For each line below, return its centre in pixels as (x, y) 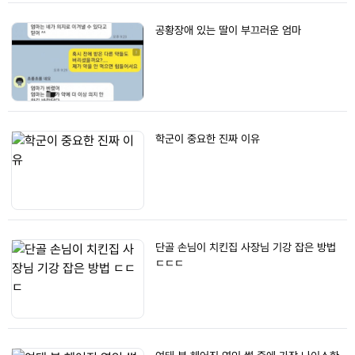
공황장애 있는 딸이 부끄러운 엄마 (228, 30)
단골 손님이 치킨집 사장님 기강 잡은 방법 (246, 247)
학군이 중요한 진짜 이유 (208, 139)
